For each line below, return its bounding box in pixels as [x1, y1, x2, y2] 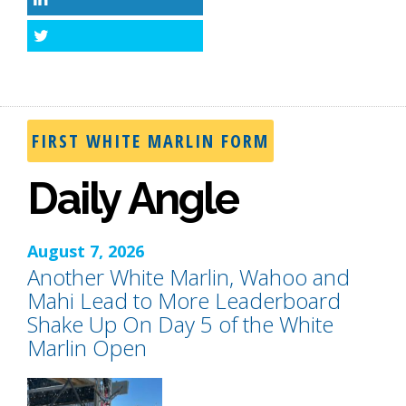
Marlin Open [27, 332, 147, 362]
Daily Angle [27, 172, 238, 224]
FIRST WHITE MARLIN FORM [32, 128, 269, 153]
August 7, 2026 [27, 239, 144, 262]
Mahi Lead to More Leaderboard [27, 285, 341, 315]
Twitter [55, 30, 114, 53]
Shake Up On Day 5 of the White [27, 308, 333, 339]
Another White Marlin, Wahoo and [27, 261, 350, 292]
